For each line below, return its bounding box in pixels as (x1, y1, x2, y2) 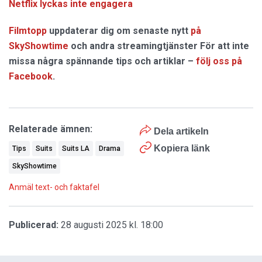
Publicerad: (9, 219, 58, 231)
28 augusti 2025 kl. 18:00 (61, 219, 163, 231)
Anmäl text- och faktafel (9, 182, 99, 192)
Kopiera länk (153, 143, 210, 154)
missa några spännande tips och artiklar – (9, 56, 196, 67)
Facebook (9, 71, 53, 82)
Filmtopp (9, 25, 47, 37)
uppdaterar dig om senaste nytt (47, 25, 191, 37)
